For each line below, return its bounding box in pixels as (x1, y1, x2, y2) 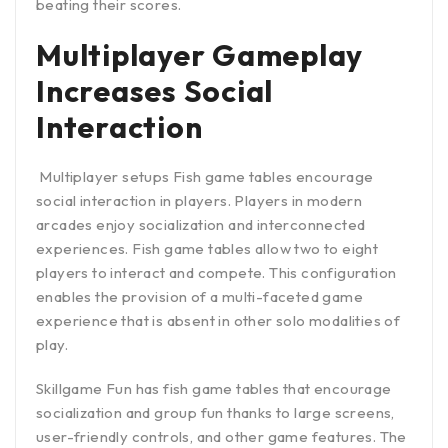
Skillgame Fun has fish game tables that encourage (36, 378, 392, 398)
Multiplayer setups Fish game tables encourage (36, 166, 374, 186)
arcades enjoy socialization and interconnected (36, 214, 366, 234)
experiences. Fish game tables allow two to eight (36, 238, 379, 258)
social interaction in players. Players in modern (36, 190, 363, 210)
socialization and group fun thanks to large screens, (36, 402, 395, 422)
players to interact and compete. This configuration (36, 262, 397, 282)
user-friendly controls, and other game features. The (36, 426, 407, 446)
